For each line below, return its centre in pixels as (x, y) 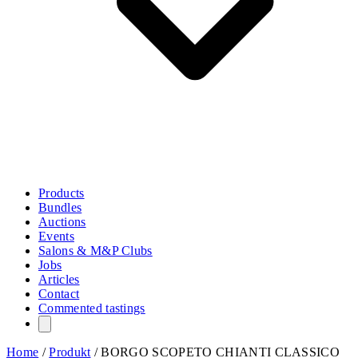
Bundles (60, 208)
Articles (59, 280)
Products (62, 193)
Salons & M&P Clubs (95, 251)
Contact (59, 294)
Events (56, 237)
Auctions (62, 222)
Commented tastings (92, 308)
